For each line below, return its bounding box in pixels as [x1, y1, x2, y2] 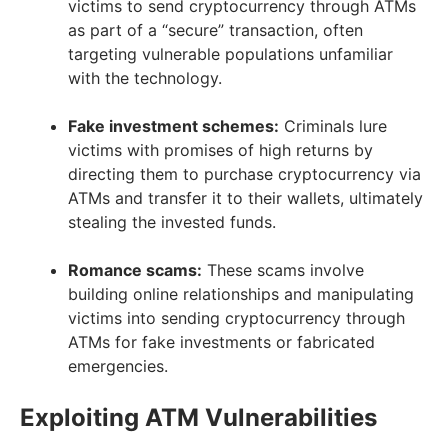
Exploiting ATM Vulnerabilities [20, 402, 377, 432]
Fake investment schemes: [68, 115, 279, 136]
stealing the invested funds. [68, 211, 276, 232]
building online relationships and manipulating [68, 283, 414, 304]
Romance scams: [68, 259, 202, 280]
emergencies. [68, 355, 168, 376]
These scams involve [202, 259, 364, 280]
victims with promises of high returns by [68, 139, 373, 160]
